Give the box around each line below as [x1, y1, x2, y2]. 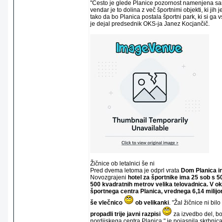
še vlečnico [90, 199, 124, 206]
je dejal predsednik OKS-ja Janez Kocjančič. [90, 20, 210, 27]
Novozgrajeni [90, 174, 128, 181]
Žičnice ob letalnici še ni [90, 160, 155, 167]
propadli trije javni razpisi [90, 211, 161, 218]
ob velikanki [134, 199, 169, 206]
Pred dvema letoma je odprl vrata [90, 167, 181, 174]
